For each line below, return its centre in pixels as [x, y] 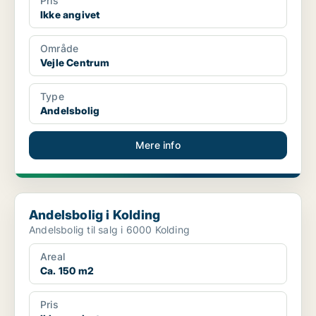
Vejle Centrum [75, 63]
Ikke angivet [70, 15]
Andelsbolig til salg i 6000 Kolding [109, 230]
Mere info [158, 145]
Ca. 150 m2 [67, 271]
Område [60, 49]
